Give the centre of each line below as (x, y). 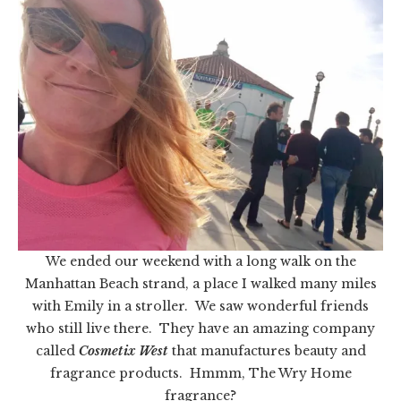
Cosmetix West (123, 350)
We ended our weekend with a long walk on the (200, 261)
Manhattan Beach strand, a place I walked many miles (200, 283)
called (57, 350)
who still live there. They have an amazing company (200, 328)
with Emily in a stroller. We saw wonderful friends (200, 306)
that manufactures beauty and (267, 350)
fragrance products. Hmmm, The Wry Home (200, 373)
